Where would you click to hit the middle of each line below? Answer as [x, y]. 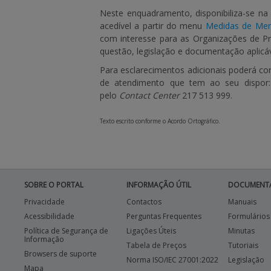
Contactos [144, 202]
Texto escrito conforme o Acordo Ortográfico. [160, 121]
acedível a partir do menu [153, 26]
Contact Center [149, 95]
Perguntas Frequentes [164, 216]
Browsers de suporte [60, 254]
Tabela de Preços [156, 245]
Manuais [243, 202]
